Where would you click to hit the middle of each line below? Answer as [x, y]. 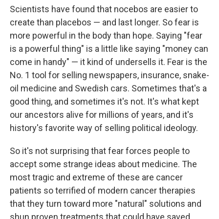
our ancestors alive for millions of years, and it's [102, 115]
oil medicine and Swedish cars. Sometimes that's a [108, 88]
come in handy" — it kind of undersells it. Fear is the [109, 62]
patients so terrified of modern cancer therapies [103, 190]
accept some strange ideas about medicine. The [103, 164]
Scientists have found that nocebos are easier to [104, 9]
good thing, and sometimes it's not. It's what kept [104, 101]
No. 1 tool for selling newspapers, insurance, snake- [109, 75]
